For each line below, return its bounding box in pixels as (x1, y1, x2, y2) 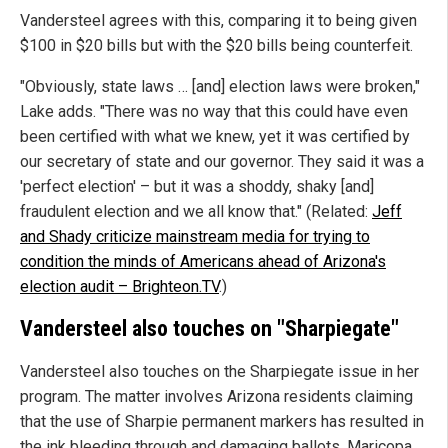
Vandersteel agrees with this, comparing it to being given (20, 10, 417, 30)
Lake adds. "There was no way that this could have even (20, 101, 408, 121)
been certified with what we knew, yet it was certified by (20, 126, 410, 146)
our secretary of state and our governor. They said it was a (20, 151, 424, 171)
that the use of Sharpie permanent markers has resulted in (20, 412, 424, 432)
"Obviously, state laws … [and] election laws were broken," (20, 76, 420, 96)
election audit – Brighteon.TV (20, 276, 219, 296)
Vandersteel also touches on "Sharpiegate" (20, 316, 399, 342)
